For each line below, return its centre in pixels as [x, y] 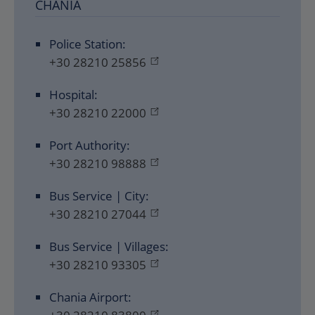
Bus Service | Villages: [109, 246]
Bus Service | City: [99, 196]
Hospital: [73, 95]
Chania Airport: [90, 297]
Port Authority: [90, 145]
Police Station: [88, 44]
